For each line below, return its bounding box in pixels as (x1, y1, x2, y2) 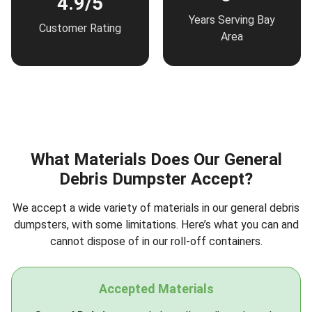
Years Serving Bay (189, 13, 275, 26)
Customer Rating (39, 21, 121, 35)
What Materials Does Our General (30, 150, 282, 169)
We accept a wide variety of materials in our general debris (13, 201, 299, 214)
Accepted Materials (98, 281, 214, 296)
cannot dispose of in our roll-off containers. (49, 235, 263, 248)
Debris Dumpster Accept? (59, 169, 253, 189)
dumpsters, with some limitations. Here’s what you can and (13, 218, 299, 231)
